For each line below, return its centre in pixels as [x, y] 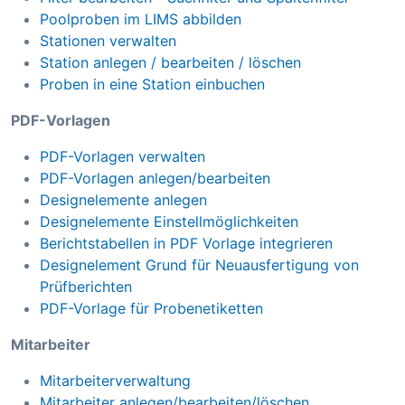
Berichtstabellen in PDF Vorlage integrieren [186, 244]
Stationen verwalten [108, 41]
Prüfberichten [86, 287]
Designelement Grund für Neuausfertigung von [199, 265]
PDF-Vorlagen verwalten [122, 157]
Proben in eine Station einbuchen [152, 85]
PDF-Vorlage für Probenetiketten [151, 309]
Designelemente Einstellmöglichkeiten [169, 222]
